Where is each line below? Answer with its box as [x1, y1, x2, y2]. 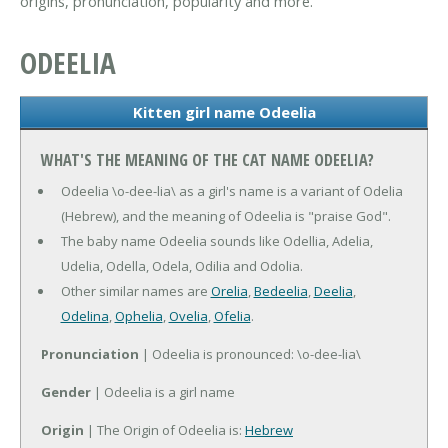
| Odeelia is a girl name [91, 383, 235, 402]
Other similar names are [60, 282, 211, 301]
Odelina [60, 307, 109, 326]
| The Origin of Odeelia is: [84, 421, 245, 440]
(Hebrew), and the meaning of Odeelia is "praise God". [60, 207, 391, 226]
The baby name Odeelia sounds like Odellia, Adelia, [60, 232, 373, 251]
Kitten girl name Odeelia [132, 102, 316, 123]
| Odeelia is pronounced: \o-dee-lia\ [139, 345, 361, 364]
